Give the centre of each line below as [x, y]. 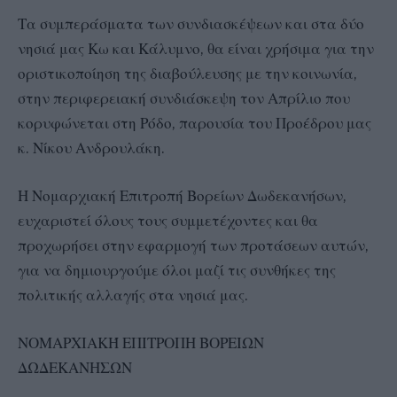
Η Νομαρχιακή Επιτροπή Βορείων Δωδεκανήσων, [182, 195]
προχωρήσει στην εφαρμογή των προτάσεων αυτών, [193, 245]
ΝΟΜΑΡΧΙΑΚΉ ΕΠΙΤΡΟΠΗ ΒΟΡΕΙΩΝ [141, 343]
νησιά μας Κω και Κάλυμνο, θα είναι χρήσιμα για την [196, 48]
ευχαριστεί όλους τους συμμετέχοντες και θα [168, 220]
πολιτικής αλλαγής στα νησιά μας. [133, 295]
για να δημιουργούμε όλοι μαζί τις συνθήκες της [177, 270]
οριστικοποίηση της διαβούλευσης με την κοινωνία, [187, 73]
